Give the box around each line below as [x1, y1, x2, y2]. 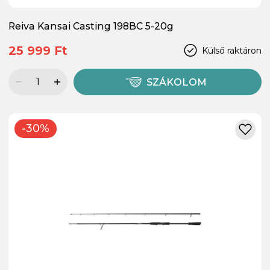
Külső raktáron [202, 45, 262, 56]
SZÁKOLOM [146, 76, 207, 88]
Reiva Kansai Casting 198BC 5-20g [8, 20, 174, 32]
